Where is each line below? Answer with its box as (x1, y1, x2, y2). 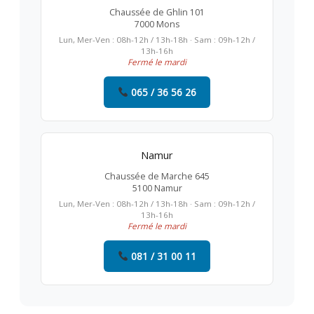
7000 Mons (135, 18, 179, 30)
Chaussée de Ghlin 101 (109, 6, 205, 18)
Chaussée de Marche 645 (104, 170, 210, 182)
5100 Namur (132, 182, 182, 194)
